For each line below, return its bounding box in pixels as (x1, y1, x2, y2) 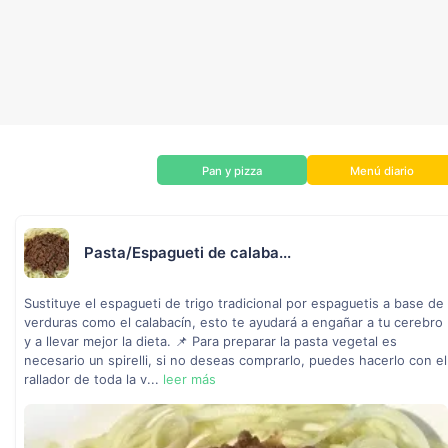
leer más (163, 372, 216, 387)
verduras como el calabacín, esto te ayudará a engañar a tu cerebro (24, 315, 443, 330)
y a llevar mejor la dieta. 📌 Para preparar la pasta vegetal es (24, 334, 397, 349)
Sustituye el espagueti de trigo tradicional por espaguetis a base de (24, 296, 444, 311)
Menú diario (350, 163, 414, 178)
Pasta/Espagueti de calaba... (84, 243, 291, 262)
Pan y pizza (202, 163, 262, 178)
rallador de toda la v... (24, 372, 163, 387)
